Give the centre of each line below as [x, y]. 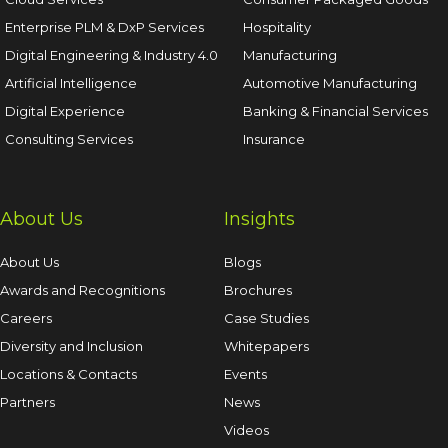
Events [245, 374]
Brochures [258, 290]
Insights [259, 219]
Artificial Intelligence [71, 83]
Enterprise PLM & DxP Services [104, 27]
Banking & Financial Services [335, 111]
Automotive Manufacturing [330, 83]
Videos [246, 430]
